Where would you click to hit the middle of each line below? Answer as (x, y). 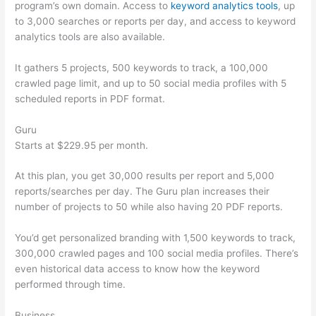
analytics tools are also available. (90, 36)
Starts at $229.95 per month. (82, 145)
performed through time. (71, 285)
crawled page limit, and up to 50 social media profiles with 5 (151, 83)
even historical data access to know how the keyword (138, 269)
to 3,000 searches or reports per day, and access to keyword (156, 21)
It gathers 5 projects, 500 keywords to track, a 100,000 (142, 67)
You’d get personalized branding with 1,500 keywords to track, (156, 238)
